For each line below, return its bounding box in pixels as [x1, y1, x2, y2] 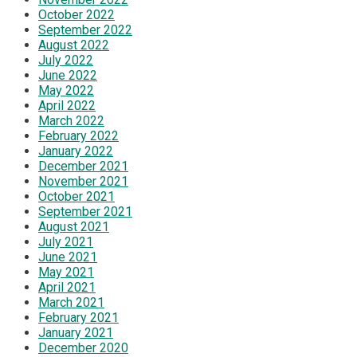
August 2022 [38, 37, 109, 53]
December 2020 [38, 339, 128, 355]
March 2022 [38, 112, 104, 128]
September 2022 [38, 22, 132, 37]
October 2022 [38, 6, 115, 22]
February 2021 [38, 309, 119, 325]
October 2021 [38, 188, 115, 204]
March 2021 [38, 294, 104, 310]
